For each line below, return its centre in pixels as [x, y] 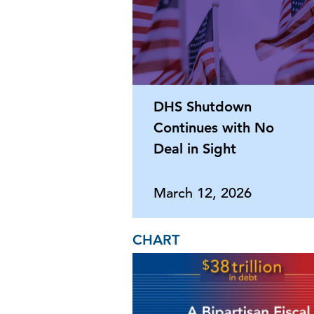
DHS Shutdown [203, 107]
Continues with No [214, 128]
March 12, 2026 [203, 193]
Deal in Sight [195, 149]
